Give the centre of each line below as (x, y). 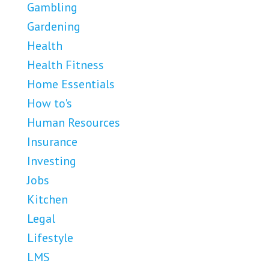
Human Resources (74, 122)
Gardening (54, 26)
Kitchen (47, 199)
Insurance (52, 141)
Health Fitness (65, 65)
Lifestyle (50, 237)
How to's (50, 103)
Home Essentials (71, 84)
